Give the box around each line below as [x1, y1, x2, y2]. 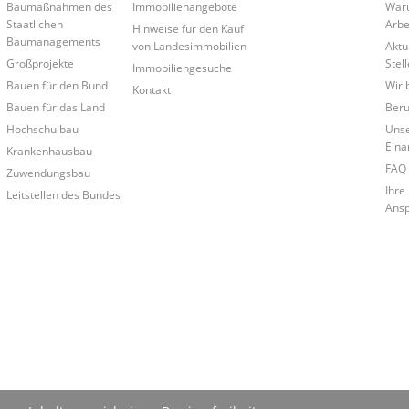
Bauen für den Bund [5, 77, 108, 92]
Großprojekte [5, 55, 74, 70]
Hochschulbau [5, 121, 79, 136]
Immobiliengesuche [131, 59, 232, 75]
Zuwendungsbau [5, 164, 90, 180]
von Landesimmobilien [131, 37, 246, 53]
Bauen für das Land [5, 99, 105, 114]
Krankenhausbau [5, 142, 92, 158]
